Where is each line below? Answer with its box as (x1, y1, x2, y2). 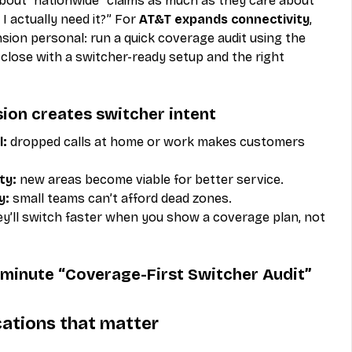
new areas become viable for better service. (16, 171, 284, 187)
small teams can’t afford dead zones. (9, 190, 232, 206)
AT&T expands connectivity (139, 11, 310, 27)
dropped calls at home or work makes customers (7, 134, 308, 149)
